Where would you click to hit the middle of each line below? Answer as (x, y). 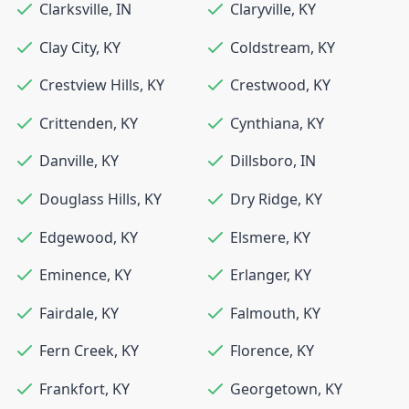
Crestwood (268, 85)
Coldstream (270, 47)
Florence (260, 351)
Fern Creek (77, 351)
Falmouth (263, 313)
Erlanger (258, 275)
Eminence (73, 275)
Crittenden (76, 123)
